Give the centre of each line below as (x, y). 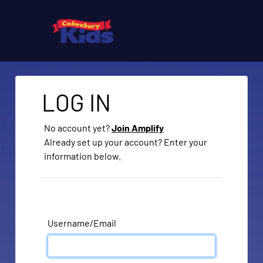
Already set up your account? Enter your (126, 142)
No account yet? (78, 128)
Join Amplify (138, 128)
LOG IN (77, 102)
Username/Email (82, 223)
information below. (83, 156)
